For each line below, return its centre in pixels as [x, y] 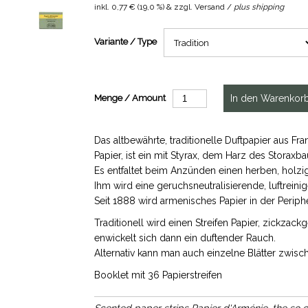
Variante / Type [125, 42]
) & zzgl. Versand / [198, 7]
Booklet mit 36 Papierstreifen [158, 275]
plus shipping [258, 7]
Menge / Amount [130, 98]
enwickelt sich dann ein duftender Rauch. [185, 238]
